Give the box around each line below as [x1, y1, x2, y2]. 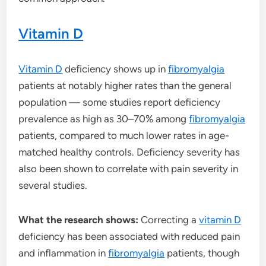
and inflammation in [18, 246, 109, 259]
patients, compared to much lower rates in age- [18, 129, 230, 141]
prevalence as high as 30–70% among [18, 112, 189, 125]
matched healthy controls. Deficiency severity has [18, 145, 240, 158]
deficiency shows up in [62, 62, 169, 75]
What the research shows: [18, 213, 139, 226]
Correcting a [138, 213, 199, 226]
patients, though [164, 246, 240, 259]
